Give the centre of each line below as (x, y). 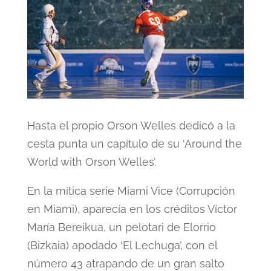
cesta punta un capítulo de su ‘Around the (134, 144)
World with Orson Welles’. (91, 162)
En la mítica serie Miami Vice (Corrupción (131, 191)
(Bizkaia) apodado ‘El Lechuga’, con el (122, 246)
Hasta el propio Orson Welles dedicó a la (131, 126)
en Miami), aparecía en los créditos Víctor (132, 209)
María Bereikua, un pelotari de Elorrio (121, 227)
